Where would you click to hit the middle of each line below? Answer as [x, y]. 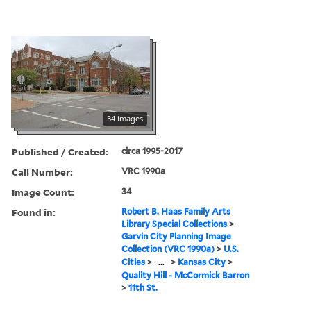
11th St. [143, 287]
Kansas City [202, 262]
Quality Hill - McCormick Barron [186, 275]
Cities [134, 262]
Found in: [34, 212]
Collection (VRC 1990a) [168, 249]
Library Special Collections [175, 224]
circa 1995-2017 [152, 151]
